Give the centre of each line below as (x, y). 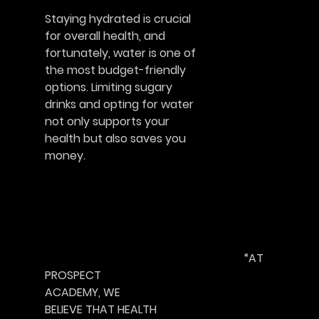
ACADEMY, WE (82, 293)
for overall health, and (105, 36)
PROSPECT (73, 276)
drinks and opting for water (119, 105)
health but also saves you (115, 139)
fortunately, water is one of (120, 53)
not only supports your (107, 122)
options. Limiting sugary (108, 88)
